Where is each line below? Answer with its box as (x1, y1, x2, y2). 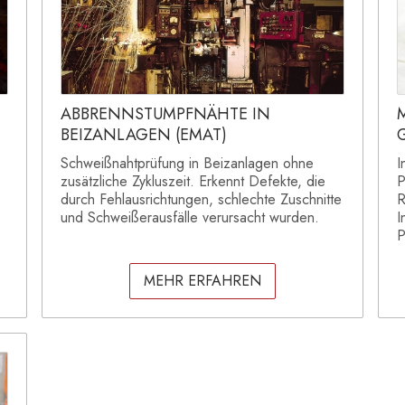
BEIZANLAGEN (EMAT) (61, 123, 227, 147)
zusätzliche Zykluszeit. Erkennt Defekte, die (61, 171, 325, 193)
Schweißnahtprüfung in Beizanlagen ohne (61, 153, 314, 174)
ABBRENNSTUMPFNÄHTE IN (61, 102, 270, 127)
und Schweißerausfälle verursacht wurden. (61, 207, 319, 229)
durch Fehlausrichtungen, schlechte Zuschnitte (61, 189, 342, 211)
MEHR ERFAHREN (144, 270, 261, 292)
